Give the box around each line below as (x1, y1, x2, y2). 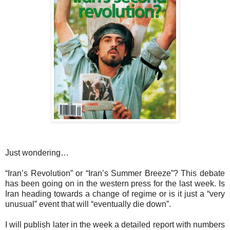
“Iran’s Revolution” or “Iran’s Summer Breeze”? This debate (5, 168, 225, 178)
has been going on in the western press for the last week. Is (5, 179, 225, 188)
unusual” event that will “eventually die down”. (5, 199, 171, 208)
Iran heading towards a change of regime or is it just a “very (5, 189, 225, 198)
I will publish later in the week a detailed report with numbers (5, 220, 225, 229)
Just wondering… (5, 148, 69, 157)
